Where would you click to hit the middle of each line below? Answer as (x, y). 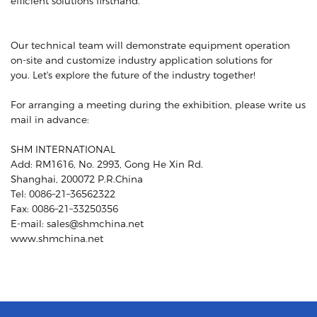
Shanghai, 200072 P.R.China (77, 179)
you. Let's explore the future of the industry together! (133, 75)
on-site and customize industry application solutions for (142, 60)
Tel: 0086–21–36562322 (63, 194)
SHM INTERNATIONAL (63, 149)
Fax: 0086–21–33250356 (64, 209)
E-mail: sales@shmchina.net (77, 224)
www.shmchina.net (57, 238)
